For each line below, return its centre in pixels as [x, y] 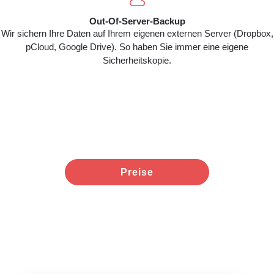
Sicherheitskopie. [137, 60]
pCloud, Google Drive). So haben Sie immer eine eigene [137, 47]
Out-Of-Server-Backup [137, 21]
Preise [137, 172]
